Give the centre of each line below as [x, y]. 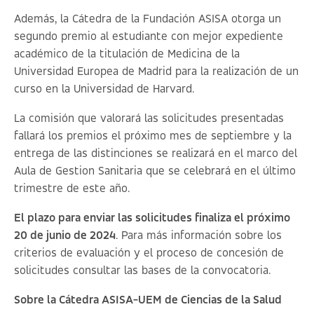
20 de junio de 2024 [65, 236]
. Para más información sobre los [199, 236]
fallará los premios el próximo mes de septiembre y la [153, 136]
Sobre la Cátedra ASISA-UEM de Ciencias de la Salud [148, 300]
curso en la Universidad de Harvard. [104, 89]
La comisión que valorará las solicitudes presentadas [149, 119]
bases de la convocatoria [205, 271]
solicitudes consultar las [78, 271]
